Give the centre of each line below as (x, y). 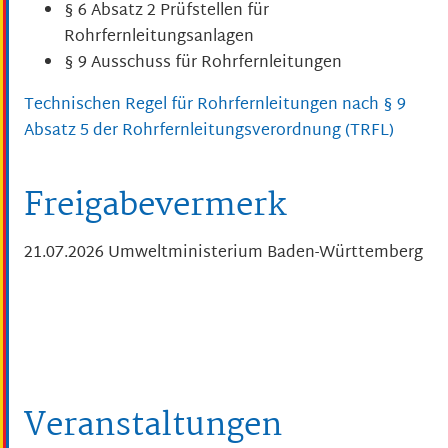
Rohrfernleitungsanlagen (159, 38)
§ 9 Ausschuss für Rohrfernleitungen (203, 64)
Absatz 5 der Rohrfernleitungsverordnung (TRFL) (209, 132)
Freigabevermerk (155, 207)
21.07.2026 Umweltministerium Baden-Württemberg (223, 253)
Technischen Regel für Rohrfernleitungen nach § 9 (215, 106)
